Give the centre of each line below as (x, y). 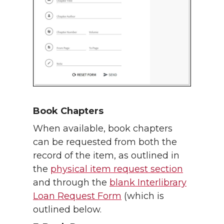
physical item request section (117, 169)
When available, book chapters (103, 129)
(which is (143, 196)
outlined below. (67, 210)
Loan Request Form (77, 196)
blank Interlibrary (148, 183)
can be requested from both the (105, 142)
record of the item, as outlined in (106, 156)
